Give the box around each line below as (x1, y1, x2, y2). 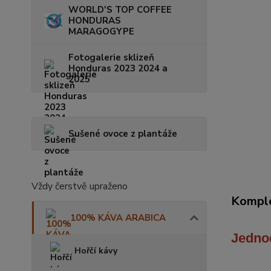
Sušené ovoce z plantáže (68, 128, 177, 140)
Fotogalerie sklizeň (68, 51, 154, 64)
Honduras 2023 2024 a (68, 62, 168, 75)
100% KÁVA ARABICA (70, 212, 166, 224)
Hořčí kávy (74, 245, 117, 257)
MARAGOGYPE (68, 25, 134, 38)
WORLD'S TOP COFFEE (68, 4, 172, 16)
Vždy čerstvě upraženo (31, 180, 128, 194)
